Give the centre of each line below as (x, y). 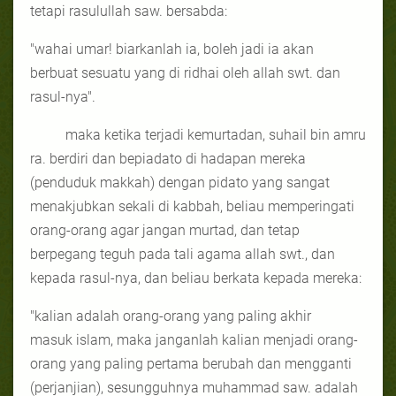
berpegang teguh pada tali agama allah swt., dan (183, 254)
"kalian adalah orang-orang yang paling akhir (171, 316)
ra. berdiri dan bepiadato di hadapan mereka (168, 158)
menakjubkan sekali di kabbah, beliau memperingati (192, 206)
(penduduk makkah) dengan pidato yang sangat (180, 182)
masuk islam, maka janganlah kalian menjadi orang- (194, 339)
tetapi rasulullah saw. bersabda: (129, 11)
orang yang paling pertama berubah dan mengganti (191, 363)
